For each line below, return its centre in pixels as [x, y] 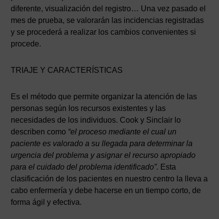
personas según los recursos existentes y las [88, 108]
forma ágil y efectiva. [46, 202]
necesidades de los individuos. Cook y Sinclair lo [96, 120]
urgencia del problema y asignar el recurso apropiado [103, 155]
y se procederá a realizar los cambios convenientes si [104, 32]
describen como [39, 132]
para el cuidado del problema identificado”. [85, 167]
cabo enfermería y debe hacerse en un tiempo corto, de [106, 190]
